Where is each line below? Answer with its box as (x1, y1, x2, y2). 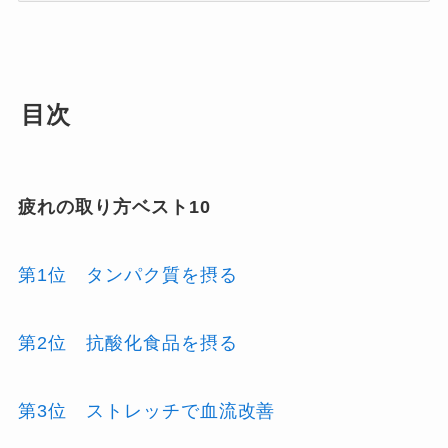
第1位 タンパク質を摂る (18, 264, 238, 285)
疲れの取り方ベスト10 (18, 197, 211, 218)
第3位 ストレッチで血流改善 (18, 400, 276, 421)
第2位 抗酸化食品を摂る (18, 332, 238, 353)
